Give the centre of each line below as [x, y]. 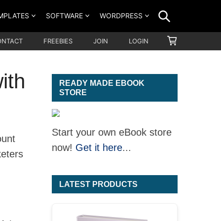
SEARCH [187, 10]
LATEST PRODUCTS [98, 184]
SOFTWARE [64, 15]
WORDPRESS [121, 15]
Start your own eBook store [112, 132]
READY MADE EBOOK [102, 83]
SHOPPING [197, 40]
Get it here [99, 147]
